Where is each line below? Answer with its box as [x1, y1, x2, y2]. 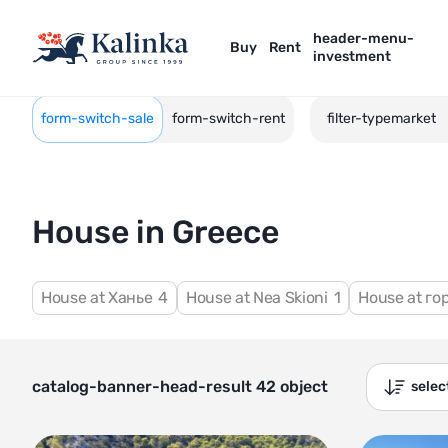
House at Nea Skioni [185, 288, 332, 307]
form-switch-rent [172, 110, 285, 127]
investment [313, 48, 391, 65]
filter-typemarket [327, 110, 436, 127]
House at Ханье [41, 288, 157, 307]
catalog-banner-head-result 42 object [32, 377, 328, 396]
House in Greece [32, 213, 279, 251]
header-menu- [313, 30, 414, 47]
